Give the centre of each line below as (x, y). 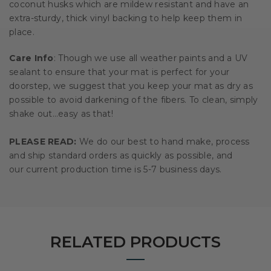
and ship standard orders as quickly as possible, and (121, 155)
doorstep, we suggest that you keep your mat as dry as (131, 86)
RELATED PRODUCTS (135, 242)
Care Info (31, 58)
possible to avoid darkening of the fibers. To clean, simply (134, 100)
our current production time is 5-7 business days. (116, 169)
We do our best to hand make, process (163, 141)
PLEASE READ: (43, 141)
